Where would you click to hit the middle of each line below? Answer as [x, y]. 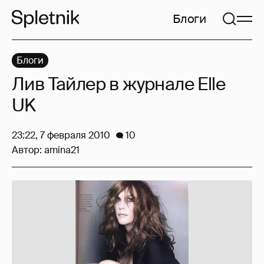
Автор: [28, 150]
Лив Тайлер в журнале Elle [118, 84]
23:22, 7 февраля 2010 [61, 135]
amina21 [62, 150]
